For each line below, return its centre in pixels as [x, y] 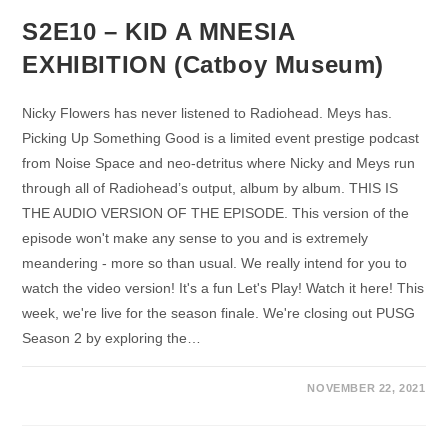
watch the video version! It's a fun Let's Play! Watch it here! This [223, 288]
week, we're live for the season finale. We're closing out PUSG [219, 313]
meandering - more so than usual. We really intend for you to [215, 263]
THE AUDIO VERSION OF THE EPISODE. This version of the [216, 213]
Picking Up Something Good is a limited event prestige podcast [221, 138]
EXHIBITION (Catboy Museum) [203, 65]
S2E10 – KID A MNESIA [158, 32]
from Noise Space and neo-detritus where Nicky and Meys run [219, 163]
